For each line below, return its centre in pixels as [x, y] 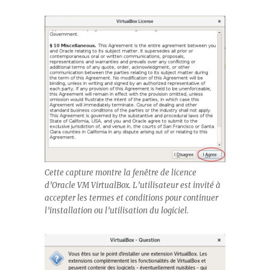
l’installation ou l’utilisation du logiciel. [117, 211]
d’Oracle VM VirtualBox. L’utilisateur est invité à [133, 185]
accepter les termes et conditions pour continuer [131, 198]
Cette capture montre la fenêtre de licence [121, 173]
